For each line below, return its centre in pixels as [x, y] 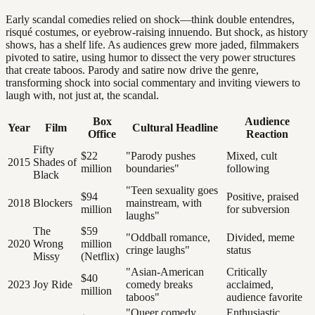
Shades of [55, 162]
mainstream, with [164, 202]
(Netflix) [100, 256]
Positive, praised [263, 196]
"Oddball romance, [168, 237]
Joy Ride [53, 284]
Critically [247, 271]
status [239, 250]
